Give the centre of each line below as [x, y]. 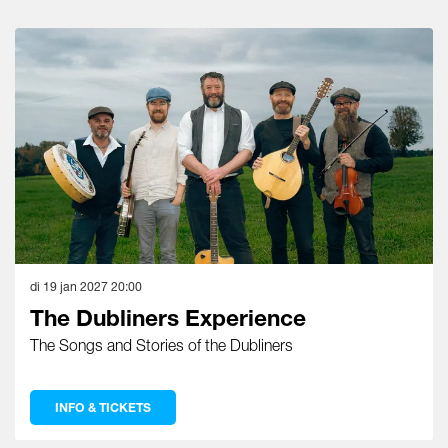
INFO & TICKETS [103, 407]
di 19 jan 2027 [70, 287]
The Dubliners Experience [168, 318]
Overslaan [46, 16]
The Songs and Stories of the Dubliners [161, 345]
